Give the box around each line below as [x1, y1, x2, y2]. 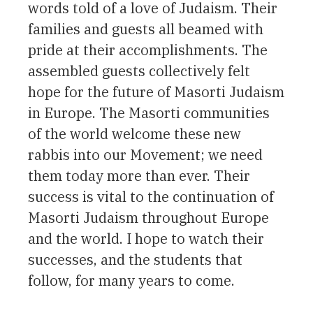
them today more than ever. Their [28, 166, 250, 185]
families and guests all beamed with [28, 19, 263, 38]
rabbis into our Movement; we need [28, 145, 263, 164]
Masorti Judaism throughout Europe [28, 208, 269, 227]
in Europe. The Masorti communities [28, 103, 270, 122]
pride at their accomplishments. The [28, 40, 268, 59]
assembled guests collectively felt [28, 61, 250, 80]
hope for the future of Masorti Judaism [28, 82, 284, 101]
